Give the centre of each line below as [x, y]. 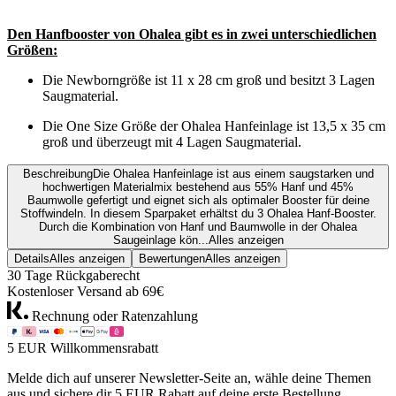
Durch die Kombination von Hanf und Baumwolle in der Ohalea [198, 227]
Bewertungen [172, 259]
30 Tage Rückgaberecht [73, 276]
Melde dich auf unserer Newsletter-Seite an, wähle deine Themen [189, 378]
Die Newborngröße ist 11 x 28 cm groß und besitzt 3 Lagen [209, 80]
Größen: [32, 50]
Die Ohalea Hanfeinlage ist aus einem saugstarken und [233, 174]
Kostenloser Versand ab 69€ [85, 292]
